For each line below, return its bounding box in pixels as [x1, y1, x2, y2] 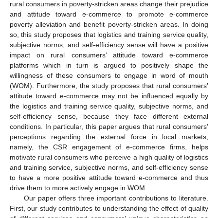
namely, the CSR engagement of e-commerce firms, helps [10, 143, 208, 151]
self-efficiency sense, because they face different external [10, 112, 208, 120]
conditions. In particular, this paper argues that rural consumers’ [10, 122, 208, 130]
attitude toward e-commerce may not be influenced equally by [10, 91, 208, 100]
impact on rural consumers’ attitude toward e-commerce [10, 51, 208, 59]
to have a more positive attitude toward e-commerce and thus [10, 173, 208, 182]
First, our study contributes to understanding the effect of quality [10, 204, 208, 212]
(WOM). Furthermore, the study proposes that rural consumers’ [10, 81, 208, 90]
